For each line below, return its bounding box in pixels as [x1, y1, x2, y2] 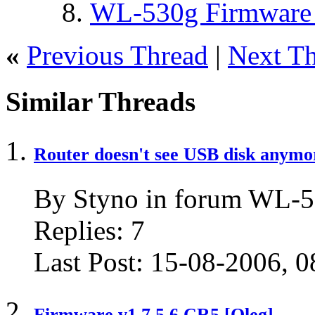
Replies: [34, 215, 124, 246]
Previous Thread [27, 40, 208, 71]
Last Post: [34, 247, 143, 278]
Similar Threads [6, 86, 195, 117]
